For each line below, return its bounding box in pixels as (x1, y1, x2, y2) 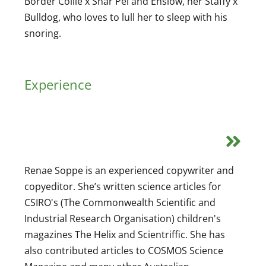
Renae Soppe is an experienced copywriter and (24, 163, 234, 177)
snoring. (24, 26, 61, 40)
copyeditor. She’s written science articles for (24, 179, 221, 193)
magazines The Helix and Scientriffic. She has (24, 227, 225, 241)
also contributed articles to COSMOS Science (24, 243, 223, 257)
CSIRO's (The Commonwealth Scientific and (24, 195, 216, 209)
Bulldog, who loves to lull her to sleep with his (24, 10, 227, 24)
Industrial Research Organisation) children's (24, 211, 221, 225)
